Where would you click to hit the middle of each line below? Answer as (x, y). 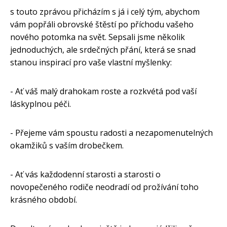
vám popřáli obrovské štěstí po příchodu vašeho (102, 25)
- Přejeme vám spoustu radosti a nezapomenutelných (111, 133)
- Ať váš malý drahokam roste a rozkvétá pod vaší (103, 91)
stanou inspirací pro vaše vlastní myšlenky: (91, 63)
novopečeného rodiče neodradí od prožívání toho (104, 187)
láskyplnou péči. (41, 104)
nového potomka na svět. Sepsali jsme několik (98, 37)
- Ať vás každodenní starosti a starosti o (85, 175)
